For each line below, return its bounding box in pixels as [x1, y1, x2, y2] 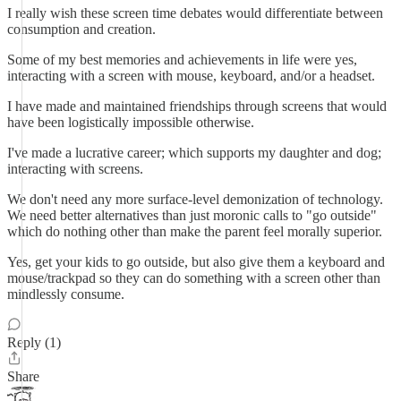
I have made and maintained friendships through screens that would [7, 98, 387, 114]
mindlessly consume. [7, 286, 124, 302]
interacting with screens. [7, 161, 143, 176]
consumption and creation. [7, 21, 156, 37]
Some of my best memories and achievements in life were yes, [7, 52, 357, 67]
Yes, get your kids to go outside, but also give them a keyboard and [7, 254, 385, 269]
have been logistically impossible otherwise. [7, 115, 254, 130]
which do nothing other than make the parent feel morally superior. [7, 224, 382, 239]
